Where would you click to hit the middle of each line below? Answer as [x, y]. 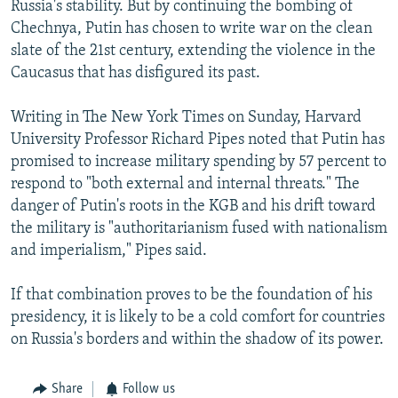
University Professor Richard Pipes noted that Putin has [198, 139]
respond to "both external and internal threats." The [185, 184]
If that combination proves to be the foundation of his [191, 295]
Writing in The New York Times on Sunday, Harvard [186, 117]
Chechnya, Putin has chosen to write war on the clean [191, 28]
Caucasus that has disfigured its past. [135, 73]
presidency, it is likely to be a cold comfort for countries [198, 317]
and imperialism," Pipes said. [109, 251]
